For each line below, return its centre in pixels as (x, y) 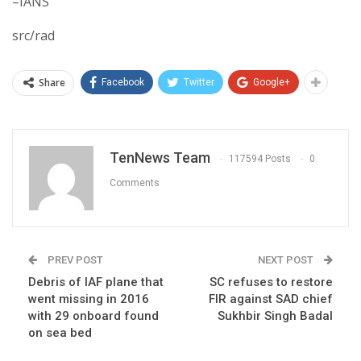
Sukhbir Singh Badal (275, 315)
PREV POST (74, 259)
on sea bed (60, 332)
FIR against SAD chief (271, 299)
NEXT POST (287, 259)
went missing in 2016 (89, 299)
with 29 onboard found (93, 315)
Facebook (123, 82)
